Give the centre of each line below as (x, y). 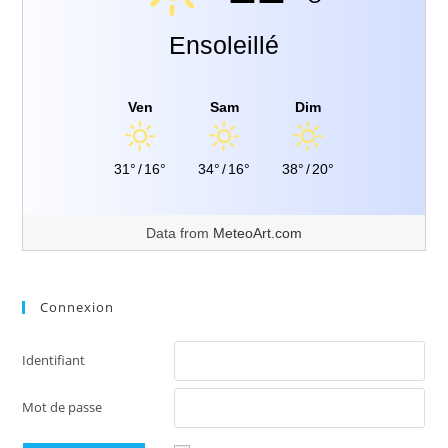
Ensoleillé (224, 45)
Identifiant (54, 360)
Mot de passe (62, 407)
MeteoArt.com (257, 233)
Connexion (77, 307)
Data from (179, 233)
